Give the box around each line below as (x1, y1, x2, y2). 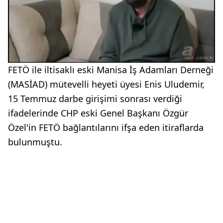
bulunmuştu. (8, 136, 62, 148)
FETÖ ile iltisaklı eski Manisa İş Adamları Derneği (8, 64, 214, 76)
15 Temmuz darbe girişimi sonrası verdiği (8, 93, 182, 105)
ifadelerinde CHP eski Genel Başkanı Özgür (8, 107, 188, 119)
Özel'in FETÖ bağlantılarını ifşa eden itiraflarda (8, 121, 204, 134)
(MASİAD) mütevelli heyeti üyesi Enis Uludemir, (8, 78, 205, 91)
